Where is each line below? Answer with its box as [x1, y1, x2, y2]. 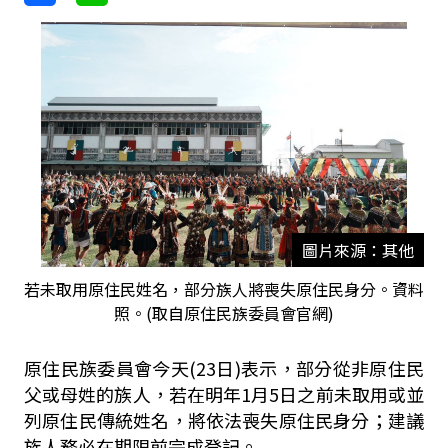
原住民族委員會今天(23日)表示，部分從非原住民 [23, 355, 425, 381]
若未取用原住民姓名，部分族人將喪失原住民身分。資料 [23, 277, 424, 301]
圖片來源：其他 [301, 238, 414, 262]
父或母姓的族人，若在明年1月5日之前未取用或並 [23, 381, 425, 407]
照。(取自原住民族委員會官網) [113, 301, 334, 325]
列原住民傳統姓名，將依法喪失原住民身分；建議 [23, 407, 425, 433]
